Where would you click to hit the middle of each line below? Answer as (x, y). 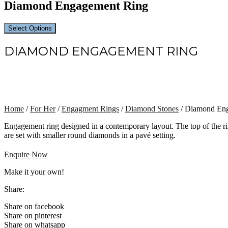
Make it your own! (34, 172)
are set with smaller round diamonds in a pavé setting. (90, 135)
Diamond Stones (152, 108)
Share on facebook (34, 206)
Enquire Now (26, 154)
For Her (43, 108)
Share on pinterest (33, 215)
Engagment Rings (90, 108)
